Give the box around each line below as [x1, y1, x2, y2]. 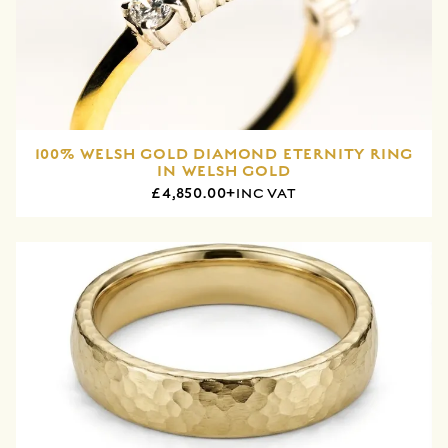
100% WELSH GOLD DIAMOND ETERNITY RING [34, 143, 414, 164]
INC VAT [236, 185, 297, 202]
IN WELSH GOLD [157, 160, 291, 181]
